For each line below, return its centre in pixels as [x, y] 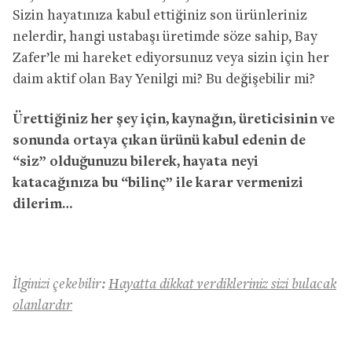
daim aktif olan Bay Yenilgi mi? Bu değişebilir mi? [164, 79]
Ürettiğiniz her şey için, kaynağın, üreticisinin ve [174, 119]
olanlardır [42, 306]
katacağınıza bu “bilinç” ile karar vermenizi [158, 183]
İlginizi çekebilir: [60, 284]
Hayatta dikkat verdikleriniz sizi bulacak [222, 284]
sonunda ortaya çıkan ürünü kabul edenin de [159, 141]
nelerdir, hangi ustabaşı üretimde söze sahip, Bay [165, 37]
